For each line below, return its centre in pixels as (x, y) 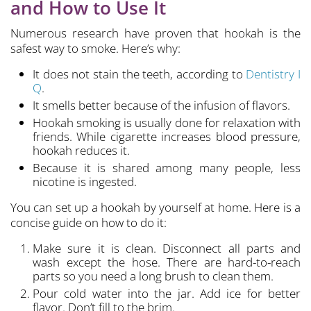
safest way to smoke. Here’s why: (95, 49)
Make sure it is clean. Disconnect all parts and (167, 249)
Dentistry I (274, 74)
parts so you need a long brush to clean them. (153, 276)
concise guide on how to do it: (89, 223)
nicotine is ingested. (85, 182)
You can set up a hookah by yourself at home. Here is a (155, 208)
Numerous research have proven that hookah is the (155, 33)
